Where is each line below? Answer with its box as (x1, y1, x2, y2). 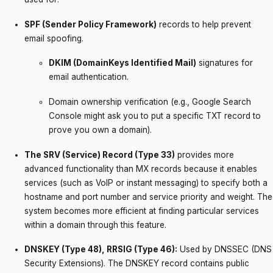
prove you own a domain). (49, 125, 152, 135)
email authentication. (49, 72, 129, 82)
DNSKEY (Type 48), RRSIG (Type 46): (24, 244, 177, 255)
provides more (175, 149, 234, 160)
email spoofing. (24, 33, 83, 43)
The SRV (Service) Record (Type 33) (24, 149, 175, 160)
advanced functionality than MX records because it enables (24, 163, 257, 174)
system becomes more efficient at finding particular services (24, 205, 259, 216)
